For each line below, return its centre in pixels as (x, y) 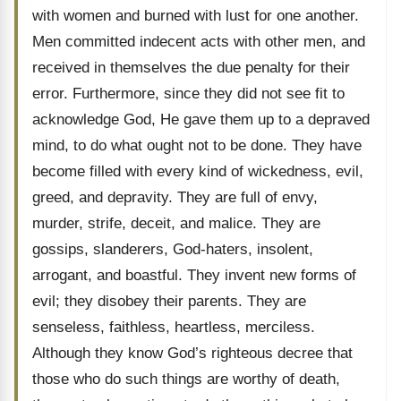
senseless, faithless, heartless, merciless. (174, 327)
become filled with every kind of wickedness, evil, (198, 171)
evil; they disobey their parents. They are (169, 301)
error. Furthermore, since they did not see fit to (188, 94)
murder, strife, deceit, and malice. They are (176, 223)
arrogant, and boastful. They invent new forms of (194, 275)
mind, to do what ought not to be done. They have (197, 145)
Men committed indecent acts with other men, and (199, 42)
